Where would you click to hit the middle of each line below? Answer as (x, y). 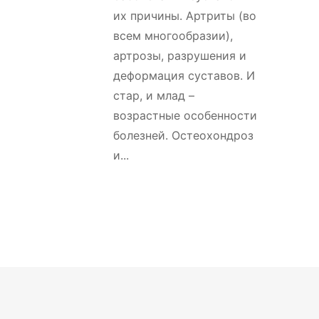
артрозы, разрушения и (180, 55)
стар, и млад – (154, 95)
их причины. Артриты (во (185, 15)
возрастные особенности (185, 115)
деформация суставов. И (184, 75)
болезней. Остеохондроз (183, 135)
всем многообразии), (173, 35)
